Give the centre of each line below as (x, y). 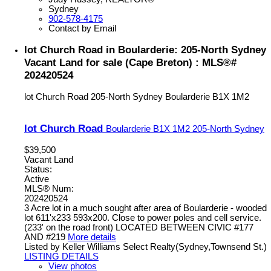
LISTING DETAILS (61, 256)
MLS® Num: (49, 188)
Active (37, 179)
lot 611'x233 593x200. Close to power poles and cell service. (143, 217)
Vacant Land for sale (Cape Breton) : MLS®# (130, 63)
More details (92, 237)
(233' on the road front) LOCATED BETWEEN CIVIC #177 (139, 227)
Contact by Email (82, 29)
